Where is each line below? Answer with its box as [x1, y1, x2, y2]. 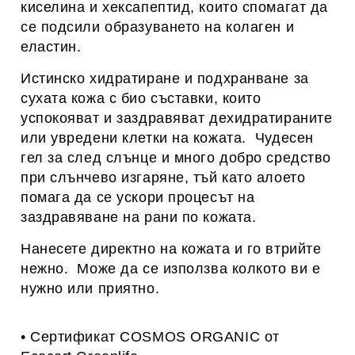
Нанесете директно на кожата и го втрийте [21, 241, 322, 257]
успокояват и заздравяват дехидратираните [21, 110, 333, 126]
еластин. [21, 39, 82, 55]
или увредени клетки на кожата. [21, 130, 255, 146]
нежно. [21, 261, 78, 277]
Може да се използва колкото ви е [77, 261, 321, 277]
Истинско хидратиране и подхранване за [21, 71, 309, 86]
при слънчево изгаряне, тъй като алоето [21, 170, 306, 185]
